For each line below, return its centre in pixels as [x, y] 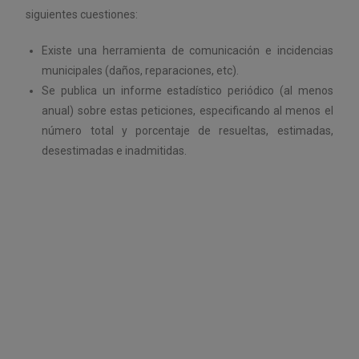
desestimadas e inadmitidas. [115, 151]
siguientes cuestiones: [82, 14]
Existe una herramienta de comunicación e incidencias [188, 50]
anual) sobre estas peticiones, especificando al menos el [188, 111]
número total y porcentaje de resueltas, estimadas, [188, 131]
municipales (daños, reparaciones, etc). [141, 71]
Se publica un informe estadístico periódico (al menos [188, 91]
